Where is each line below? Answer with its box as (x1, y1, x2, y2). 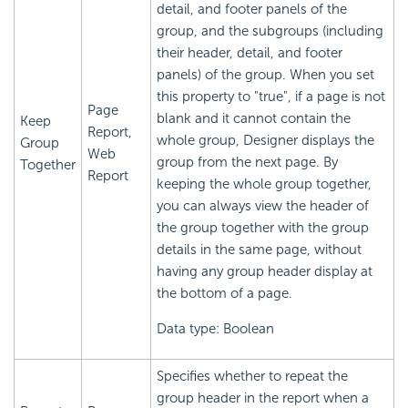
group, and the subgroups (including (157, 22, 383, 39)
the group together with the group (157, 219, 369, 236)
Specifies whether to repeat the (157, 367, 348, 384)
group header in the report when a (157, 389, 369, 406)
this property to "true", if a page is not (157, 87, 385, 105)
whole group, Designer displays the (157, 131, 374, 148)
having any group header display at (157, 262, 372, 280)
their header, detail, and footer (157, 44, 342, 61)
